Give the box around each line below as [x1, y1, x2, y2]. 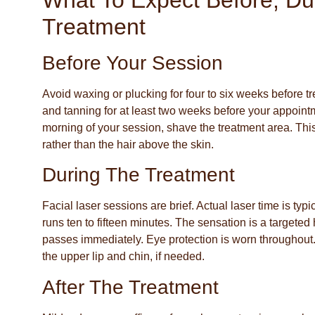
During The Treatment [42, 164, 235, 186]
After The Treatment [42, 276, 219, 298]
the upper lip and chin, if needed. [42, 250, 205, 263]
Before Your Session [42, 52, 223, 75]
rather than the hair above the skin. [42, 139, 214, 151]
